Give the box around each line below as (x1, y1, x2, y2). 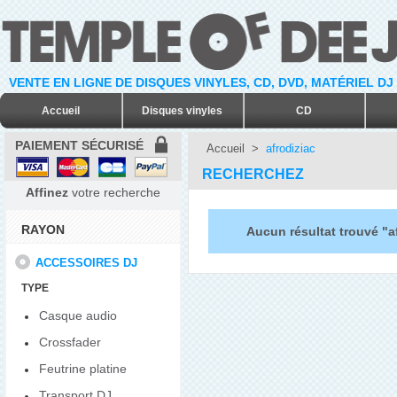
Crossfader (39, 335, 101, 350)
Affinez (26, 185, 68, 199)
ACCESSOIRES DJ (35, 256, 138, 270)
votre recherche (68, 185, 160, 199)
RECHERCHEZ (202, 167, 307, 182)
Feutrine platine (39, 362, 127, 377)
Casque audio (39, 308, 117, 323)
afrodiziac (265, 142, 315, 155)
